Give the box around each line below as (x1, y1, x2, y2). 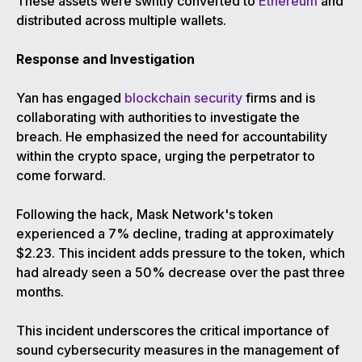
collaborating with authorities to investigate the (16, 109, 300, 126)
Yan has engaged (16, 90, 124, 107)
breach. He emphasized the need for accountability (16, 128, 327, 145)
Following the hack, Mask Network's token (16, 206, 273, 223)
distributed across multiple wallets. (16, 12, 226, 29)
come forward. (16, 167, 106, 184)
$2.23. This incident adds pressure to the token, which (16, 245, 345, 262)
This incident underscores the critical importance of (16, 322, 329, 339)
